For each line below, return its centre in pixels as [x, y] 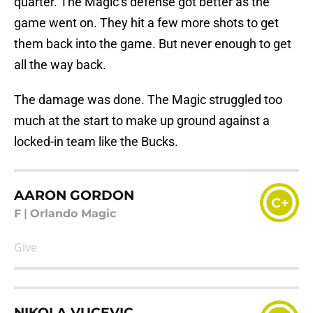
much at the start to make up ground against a [142, 121]
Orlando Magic [73, 214]
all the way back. [60, 65]
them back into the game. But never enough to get [153, 44]
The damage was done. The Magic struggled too [148, 100]
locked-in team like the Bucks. [96, 142]
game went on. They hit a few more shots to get [146, 23]
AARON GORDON [74, 195]
